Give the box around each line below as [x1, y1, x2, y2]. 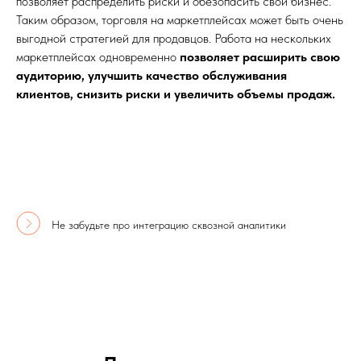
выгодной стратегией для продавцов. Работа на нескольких [16, 30, 331, 46]
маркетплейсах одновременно [16, 48, 180, 64]
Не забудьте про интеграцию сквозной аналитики [52, 218, 286, 231]
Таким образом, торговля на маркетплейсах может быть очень [16, 11, 343, 27]
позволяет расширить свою [180, 48, 340, 64]
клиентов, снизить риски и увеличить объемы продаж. [16, 85, 335, 102]
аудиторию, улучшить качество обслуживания [16, 67, 287, 83]
